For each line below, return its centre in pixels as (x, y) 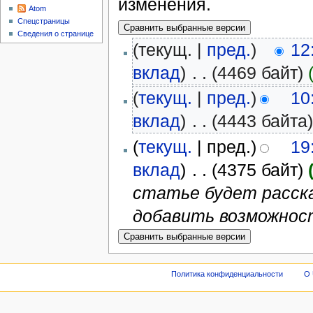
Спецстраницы (44, 21)
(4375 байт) (258, 169)
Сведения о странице (56, 34)
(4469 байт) (258, 73)
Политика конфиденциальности (227, 274)
